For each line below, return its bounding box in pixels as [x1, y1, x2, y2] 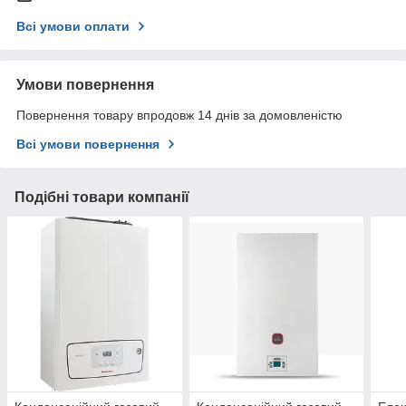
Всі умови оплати [16, 19, 130, 34]
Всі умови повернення [16, 137, 159, 152]
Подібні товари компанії [14, 189, 189, 206]
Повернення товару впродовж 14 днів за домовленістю [16, 108, 343, 123]
